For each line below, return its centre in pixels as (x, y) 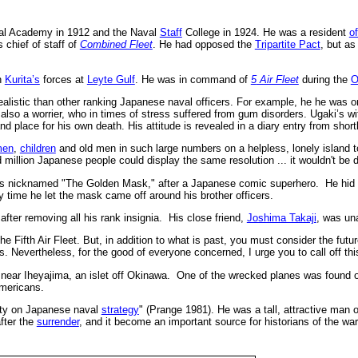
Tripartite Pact (287, 45)
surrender (58, 321)
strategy (120, 309)
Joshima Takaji (281, 217)
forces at (63, 79)
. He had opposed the (203, 45)
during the (324, 79)
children (38, 149)
